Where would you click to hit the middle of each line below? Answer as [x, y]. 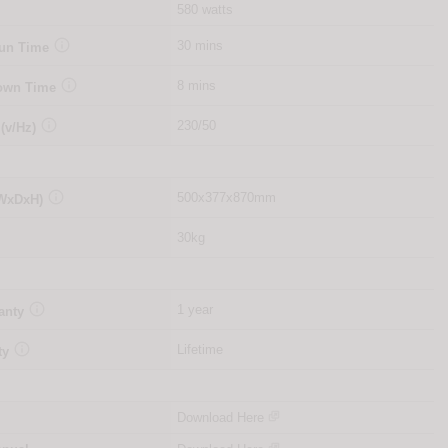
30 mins [199, 46]
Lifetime [199, 350]
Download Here [222, 418]
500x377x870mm [226, 198]
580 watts [204, 10]
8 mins [196, 86]
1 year [194, 310]
